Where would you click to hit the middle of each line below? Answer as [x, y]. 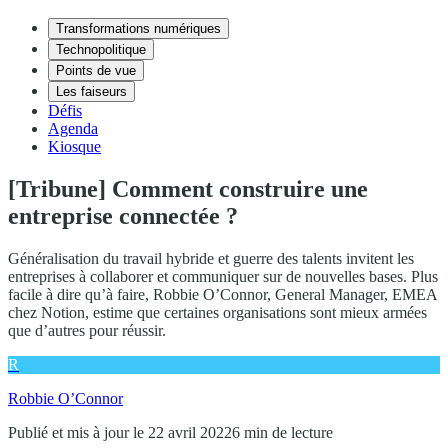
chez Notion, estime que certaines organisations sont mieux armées [217, 312]
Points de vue [96, 70]
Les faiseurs [91, 91]
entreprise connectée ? [123, 215]
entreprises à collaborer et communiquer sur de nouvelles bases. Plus [223, 276]
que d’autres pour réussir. [87, 330]
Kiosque [74, 146]
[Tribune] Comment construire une [188, 188]
